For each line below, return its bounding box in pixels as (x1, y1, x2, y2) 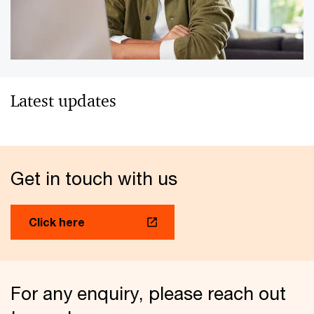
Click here (29, 214, 85, 228)
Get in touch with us (11, 167, 177, 189)
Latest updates (11, 90, 116, 111)
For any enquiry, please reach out (11, 282, 286, 304)
